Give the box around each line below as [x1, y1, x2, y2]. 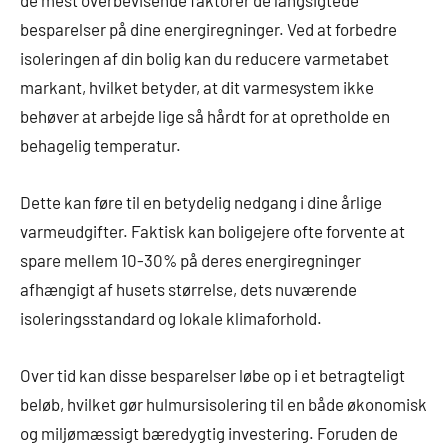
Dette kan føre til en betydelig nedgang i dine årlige [20, 192, 382, 213]
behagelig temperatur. [20, 135, 181, 156]
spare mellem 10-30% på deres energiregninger [20, 250, 361, 271]
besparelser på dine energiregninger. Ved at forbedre [20, 19, 397, 40]
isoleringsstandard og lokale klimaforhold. [20, 308, 322, 329]
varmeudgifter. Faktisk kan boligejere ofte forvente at [20, 221, 405, 242]
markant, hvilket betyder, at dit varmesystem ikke [20, 77, 374, 98]
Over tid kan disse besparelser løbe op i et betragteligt [20, 365, 405, 386]
